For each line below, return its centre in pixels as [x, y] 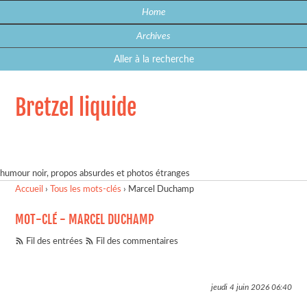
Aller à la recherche [153, 59]
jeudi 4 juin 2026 [240, 287]
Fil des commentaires [137, 241]
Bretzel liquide [76, 108]
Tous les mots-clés [86, 190]
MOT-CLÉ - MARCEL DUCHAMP [85, 219]
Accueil [29, 190]
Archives [153, 36]
